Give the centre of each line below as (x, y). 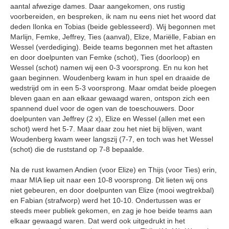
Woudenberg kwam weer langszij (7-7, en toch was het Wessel (112, 139)
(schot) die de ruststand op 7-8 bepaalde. (77, 149)
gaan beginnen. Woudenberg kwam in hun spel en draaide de (110, 78)
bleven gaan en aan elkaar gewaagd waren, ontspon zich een (110, 98)
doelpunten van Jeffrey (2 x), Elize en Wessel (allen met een (108, 119)
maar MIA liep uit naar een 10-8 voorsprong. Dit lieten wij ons (109, 180)
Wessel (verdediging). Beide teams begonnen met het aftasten (111, 47)
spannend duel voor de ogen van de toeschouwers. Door (102, 108)
